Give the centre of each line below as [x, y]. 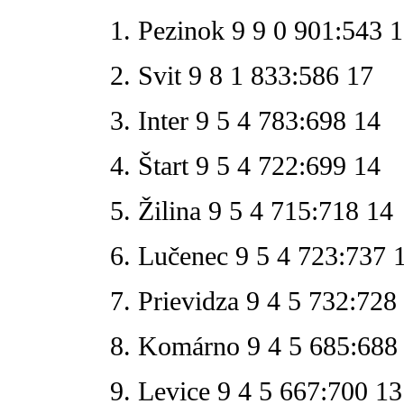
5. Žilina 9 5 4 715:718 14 [252, 210]
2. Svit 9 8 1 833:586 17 [242, 75]
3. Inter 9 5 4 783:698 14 [245, 120]
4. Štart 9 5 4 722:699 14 [245, 165]
